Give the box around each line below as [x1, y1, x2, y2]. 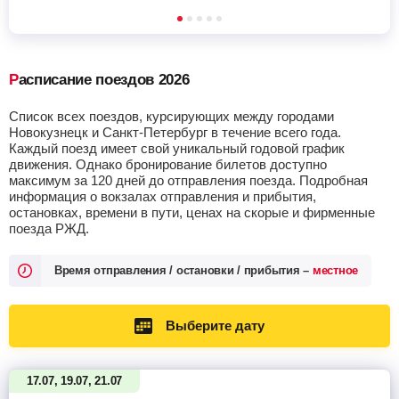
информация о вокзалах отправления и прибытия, [9, 189, 316, 204]
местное [312, 264, 359, 277]
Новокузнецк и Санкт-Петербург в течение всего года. [9, 125, 341, 140]
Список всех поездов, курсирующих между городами [9, 109, 334, 124]
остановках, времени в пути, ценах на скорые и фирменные [9, 205, 375, 220]
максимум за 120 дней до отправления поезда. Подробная [9, 173, 368, 188]
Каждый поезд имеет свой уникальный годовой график [9, 141, 345, 156]
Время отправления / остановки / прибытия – [54, 264, 313, 277]
